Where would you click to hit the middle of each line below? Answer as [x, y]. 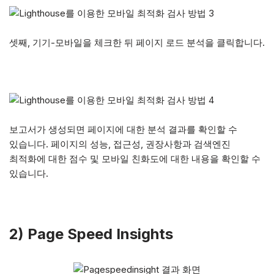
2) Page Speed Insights [91, 234]
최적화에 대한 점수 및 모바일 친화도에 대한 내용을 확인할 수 [135, 159]
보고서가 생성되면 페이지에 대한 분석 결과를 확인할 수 [123, 129]
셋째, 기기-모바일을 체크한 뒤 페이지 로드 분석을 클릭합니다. [137, 43]
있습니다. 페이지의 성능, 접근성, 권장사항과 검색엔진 [120, 144]
